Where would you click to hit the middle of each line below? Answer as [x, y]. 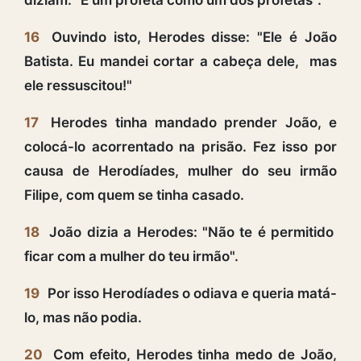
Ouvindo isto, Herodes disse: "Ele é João [191, 37]
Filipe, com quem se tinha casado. [134, 195]
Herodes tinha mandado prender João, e [190, 122]
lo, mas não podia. [83, 317]
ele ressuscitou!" [78, 85]
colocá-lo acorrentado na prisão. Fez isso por [180, 146]
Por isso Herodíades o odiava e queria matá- [191, 293]
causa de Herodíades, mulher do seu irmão [180, 170]
